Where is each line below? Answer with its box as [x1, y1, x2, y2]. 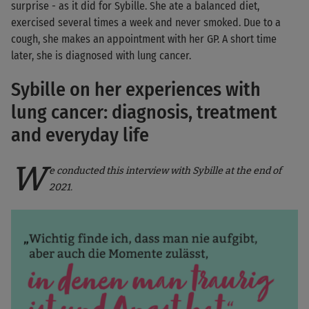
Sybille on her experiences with [11, 78, 261, 101]
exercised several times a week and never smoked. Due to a [11, 16, 281, 30]
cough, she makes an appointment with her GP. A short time [11, 32, 277, 46]
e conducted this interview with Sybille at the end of [49, 165, 281, 177]
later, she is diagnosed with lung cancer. [11, 49, 191, 63]
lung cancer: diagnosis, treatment [11, 101, 277, 124]
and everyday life [11, 123, 149, 147]
